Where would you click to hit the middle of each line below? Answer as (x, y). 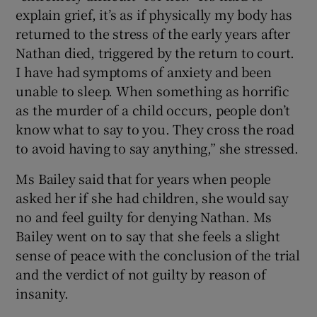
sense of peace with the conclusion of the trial (158, 254)
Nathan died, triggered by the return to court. (155, 52)
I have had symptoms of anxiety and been (144, 71)
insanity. (42, 293)
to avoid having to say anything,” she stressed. (157, 148)
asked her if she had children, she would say (152, 197)
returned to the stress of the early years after (153, 33)
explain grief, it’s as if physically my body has (154, 14)
